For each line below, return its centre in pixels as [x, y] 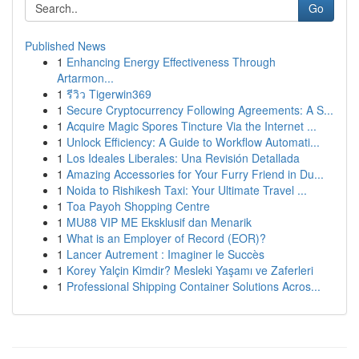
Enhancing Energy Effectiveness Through [171, 62]
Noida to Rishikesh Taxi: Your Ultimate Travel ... [187, 190]
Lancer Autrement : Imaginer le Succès [165, 254]
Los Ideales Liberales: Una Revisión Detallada [183, 158]
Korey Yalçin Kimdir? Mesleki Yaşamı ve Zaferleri [190, 270]
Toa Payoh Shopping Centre [138, 206]
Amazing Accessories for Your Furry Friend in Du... [195, 174]
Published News [65, 46]
